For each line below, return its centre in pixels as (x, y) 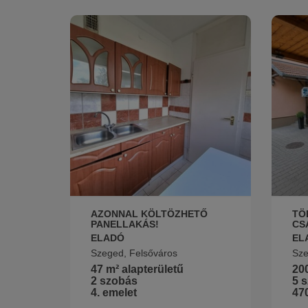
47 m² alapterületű (137, 269)
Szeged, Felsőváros (134, 253)
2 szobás (114, 281)
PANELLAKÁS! (125, 224)
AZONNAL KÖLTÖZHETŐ (149, 214)
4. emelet (114, 293)
